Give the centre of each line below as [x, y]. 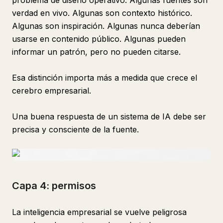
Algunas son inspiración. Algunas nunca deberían [106, 26]
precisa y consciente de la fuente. [75, 129]
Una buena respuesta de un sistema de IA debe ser [109, 116]
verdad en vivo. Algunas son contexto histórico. [102, 13]
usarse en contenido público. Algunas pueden [99, 39]
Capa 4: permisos [54, 186]
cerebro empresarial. [52, 91]
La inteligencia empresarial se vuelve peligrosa [99, 212]
